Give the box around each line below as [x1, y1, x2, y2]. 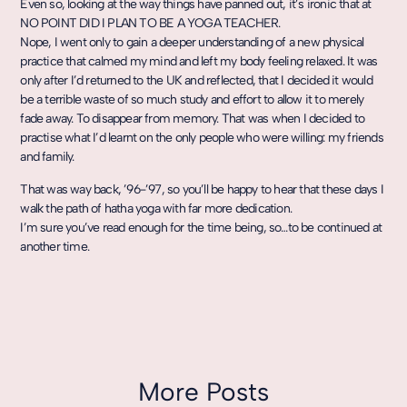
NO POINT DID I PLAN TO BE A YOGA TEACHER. [20, 15, 281, 32]
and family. [20, 149, 74, 165]
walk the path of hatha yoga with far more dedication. [20, 200, 292, 216]
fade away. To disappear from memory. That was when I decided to [20, 111, 364, 127]
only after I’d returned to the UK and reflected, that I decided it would [20, 73, 372, 89]
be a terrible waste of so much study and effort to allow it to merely [20, 92, 364, 108]
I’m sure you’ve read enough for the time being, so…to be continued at [20, 219, 382, 235]
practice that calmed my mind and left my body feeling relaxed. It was [20, 54, 378, 70]
